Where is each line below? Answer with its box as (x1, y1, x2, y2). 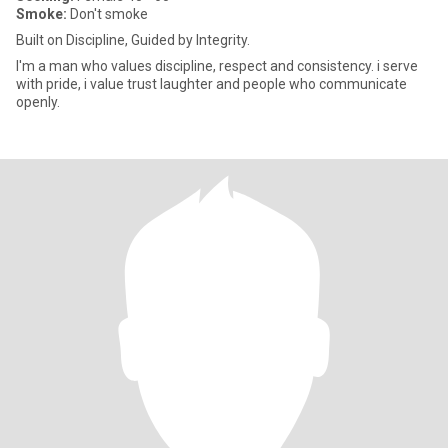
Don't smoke (67, 6, 148, 22)
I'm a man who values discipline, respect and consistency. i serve (16, 58, 418, 74)
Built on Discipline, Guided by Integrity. (16, 32, 250, 48)
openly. (16, 94, 60, 110)
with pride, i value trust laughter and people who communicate (16, 76, 407, 92)
